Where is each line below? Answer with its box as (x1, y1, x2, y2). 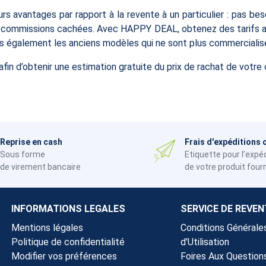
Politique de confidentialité (11, 236, 125, 248)
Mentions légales (11, 221, 83, 233)
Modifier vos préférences (11, 250, 117, 262)
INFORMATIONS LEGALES (11, 202, 125, 214)
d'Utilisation (180, 236, 229, 248)
